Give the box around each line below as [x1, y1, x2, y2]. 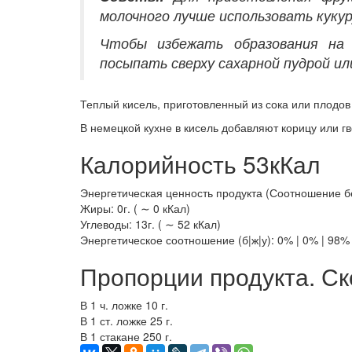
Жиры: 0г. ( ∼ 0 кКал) [80, 200, 190, 217]
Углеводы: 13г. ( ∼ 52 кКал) [80, 216, 221, 233]
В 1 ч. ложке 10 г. [80, 297, 168, 313]
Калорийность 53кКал [80, 147, 321, 181]
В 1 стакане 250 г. [80, 328, 172, 345]
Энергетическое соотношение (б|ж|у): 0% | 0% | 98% [80, 232, 350, 248]
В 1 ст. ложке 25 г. [80, 313, 173, 329]
